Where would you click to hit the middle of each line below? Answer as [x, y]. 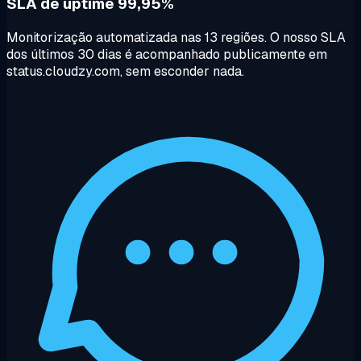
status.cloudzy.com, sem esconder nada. [125, 71]
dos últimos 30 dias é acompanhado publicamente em [167, 54]
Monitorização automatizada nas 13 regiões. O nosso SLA [176, 37]
